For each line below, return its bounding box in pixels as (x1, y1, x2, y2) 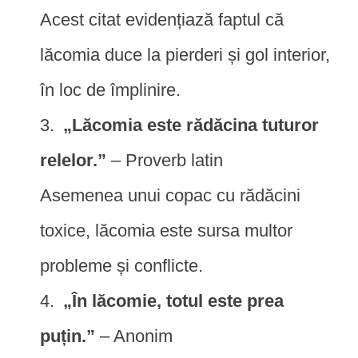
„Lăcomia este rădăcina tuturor (63, 114, 319, 135)
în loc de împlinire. (40, 79, 181, 100)
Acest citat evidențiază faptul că (40, 9, 284, 30)
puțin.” (40, 325, 95, 346)
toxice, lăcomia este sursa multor (40, 220, 292, 241)
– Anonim (95, 325, 173, 346)
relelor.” (40, 149, 106, 170)
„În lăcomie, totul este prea (63, 290, 284, 311)
